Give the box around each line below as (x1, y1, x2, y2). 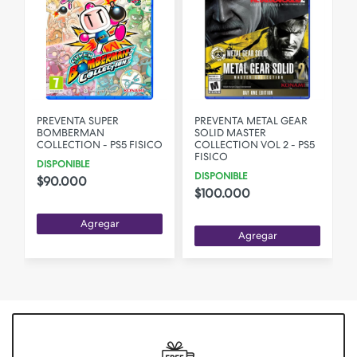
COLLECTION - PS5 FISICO (37, 139, 163, 151)
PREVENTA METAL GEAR (194, 115, 308, 127)
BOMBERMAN (37, 127, 104, 139)
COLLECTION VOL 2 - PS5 (194, 139, 315, 151)
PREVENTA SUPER (37, 115, 119, 127)
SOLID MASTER (194, 127, 266, 139)
